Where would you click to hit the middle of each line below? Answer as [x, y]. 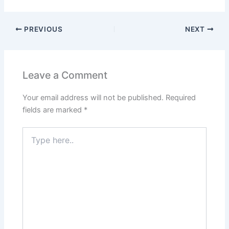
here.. [32, 142]
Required [181, 98]
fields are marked [53, 110]
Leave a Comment [65, 75]
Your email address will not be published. [93, 98]
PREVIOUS [42, 29]
